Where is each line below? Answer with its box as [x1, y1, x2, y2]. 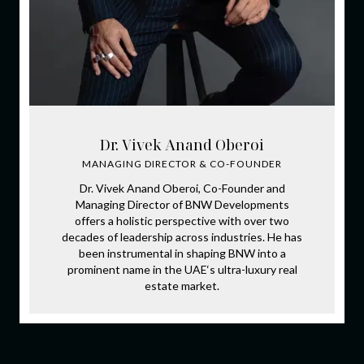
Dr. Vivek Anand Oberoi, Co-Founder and [79, 180, 285, 195]
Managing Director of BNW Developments [75, 197, 289, 211]
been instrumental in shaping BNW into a [78, 245, 286, 260]
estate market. [145, 278, 219, 292]
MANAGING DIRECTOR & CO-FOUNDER [82, 157, 282, 170]
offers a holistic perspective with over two [75, 213, 289, 227]
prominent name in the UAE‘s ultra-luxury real [67, 262, 297, 276]
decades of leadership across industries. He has [62, 229, 302, 244]
